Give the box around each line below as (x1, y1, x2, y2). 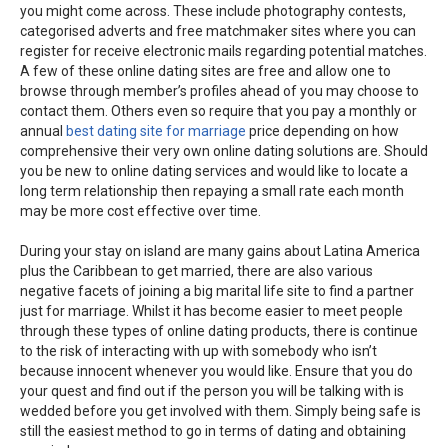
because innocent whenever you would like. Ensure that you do (20, 363, 413, 380)
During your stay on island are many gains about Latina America (20, 243, 420, 260)
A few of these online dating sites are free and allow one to (20, 63, 391, 80)
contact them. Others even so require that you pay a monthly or (20, 103, 417, 120)
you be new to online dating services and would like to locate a (20, 163, 408, 180)
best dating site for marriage (66, 123, 246, 140)
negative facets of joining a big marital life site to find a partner (20, 283, 414, 300)
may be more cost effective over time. (20, 203, 261, 220)
